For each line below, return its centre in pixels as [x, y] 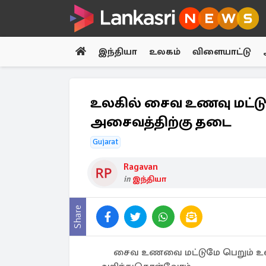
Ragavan [141, 167]
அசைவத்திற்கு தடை [161, 122]
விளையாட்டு [222, 52]
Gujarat [105, 142]
